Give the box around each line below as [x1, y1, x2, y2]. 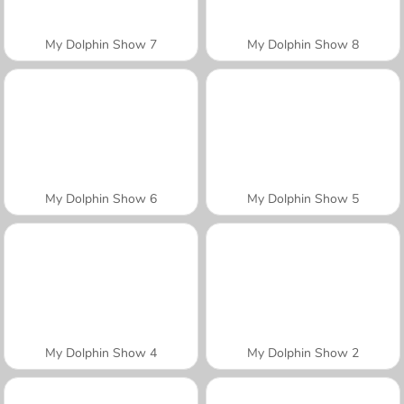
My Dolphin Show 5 [247, 189, 359, 207]
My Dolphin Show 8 [247, 35, 359, 53]
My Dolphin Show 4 [45, 344, 157, 362]
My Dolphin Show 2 [247, 344, 359, 362]
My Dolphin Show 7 [45, 35, 157, 53]
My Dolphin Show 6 [45, 189, 157, 207]
